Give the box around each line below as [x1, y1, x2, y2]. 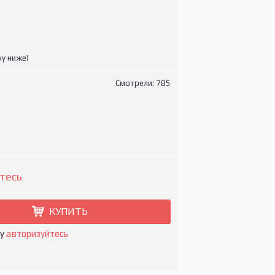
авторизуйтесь [6, 228, 69, 239]
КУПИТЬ [48, 206, 88, 217]
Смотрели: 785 [115, 79, 171, 88]
